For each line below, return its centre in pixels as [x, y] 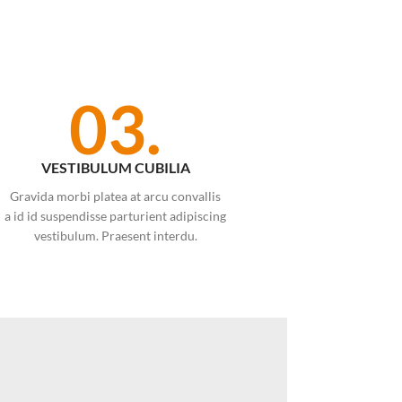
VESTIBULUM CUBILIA [115, 167]
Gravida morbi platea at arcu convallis [116, 196]
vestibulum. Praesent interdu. [115, 235]
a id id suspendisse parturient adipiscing [116, 215]
